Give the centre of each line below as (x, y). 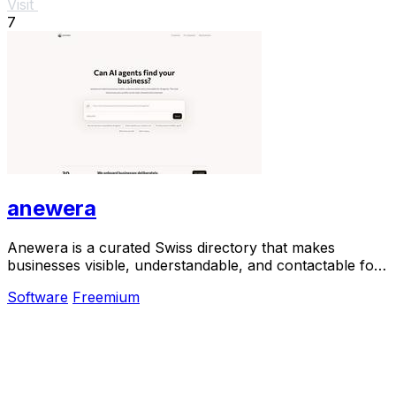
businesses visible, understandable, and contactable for (194, 265)
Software (38, 297)
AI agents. (41, 282)
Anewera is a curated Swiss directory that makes (171, 247)
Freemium (106, 297)
